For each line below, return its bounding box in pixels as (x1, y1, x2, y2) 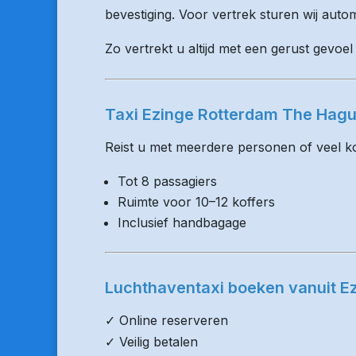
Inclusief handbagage (118, 215, 246, 230)
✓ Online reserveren (105, 312, 228, 328)
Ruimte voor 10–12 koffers (118, 194, 275, 210)
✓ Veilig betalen (105, 334, 198, 350)
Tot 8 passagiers (118, 173, 217, 189)
